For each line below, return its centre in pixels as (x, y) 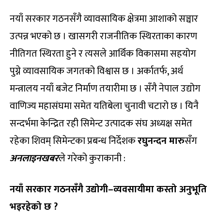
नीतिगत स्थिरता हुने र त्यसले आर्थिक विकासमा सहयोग (103, 54)
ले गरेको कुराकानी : (92, 158)
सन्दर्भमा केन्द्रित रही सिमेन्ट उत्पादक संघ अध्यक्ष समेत (101, 123)
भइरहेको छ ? (34, 207)
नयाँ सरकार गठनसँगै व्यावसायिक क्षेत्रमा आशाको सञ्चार (104, 19)
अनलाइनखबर (34, 158)
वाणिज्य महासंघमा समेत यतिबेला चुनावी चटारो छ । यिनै (104, 106)
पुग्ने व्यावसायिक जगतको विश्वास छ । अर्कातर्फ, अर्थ (96, 71)
